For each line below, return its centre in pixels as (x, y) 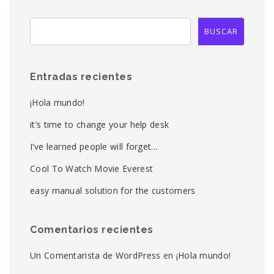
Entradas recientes (81, 77)
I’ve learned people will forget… (94, 147)
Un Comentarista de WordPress (95, 256)
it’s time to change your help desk (100, 125)
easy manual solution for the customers (113, 191)
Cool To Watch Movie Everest (92, 169)
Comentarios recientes (92, 230)
